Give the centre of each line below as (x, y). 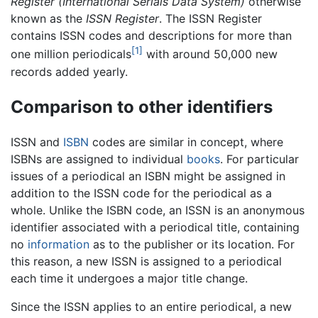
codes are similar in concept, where (186, 142)
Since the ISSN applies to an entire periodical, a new (151, 307)
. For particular (259, 159)
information (59, 245)
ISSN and (37, 142)
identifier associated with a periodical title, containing (155, 227)
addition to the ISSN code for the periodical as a (141, 193)
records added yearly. (69, 71)
